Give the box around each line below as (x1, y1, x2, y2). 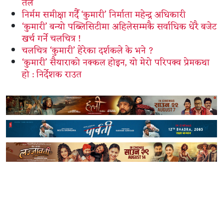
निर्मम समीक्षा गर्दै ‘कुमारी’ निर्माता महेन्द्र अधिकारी (22, 6, 186, 23)
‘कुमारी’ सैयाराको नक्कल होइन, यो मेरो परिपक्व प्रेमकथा (22, 54, 210, 71)
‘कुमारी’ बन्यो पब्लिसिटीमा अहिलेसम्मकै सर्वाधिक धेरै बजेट (22, 18, 217, 35)
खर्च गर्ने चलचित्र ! (22, 30, 81, 47)
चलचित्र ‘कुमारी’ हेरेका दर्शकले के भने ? (22, 42, 154, 59)
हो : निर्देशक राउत (22, 66, 82, 83)
